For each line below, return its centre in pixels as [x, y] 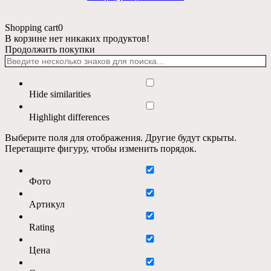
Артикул [47, 204]
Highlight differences [69, 117]
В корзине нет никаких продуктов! [77, 39]
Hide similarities [60, 94]
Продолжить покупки [50, 50]
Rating [42, 227]
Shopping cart [31, 28]
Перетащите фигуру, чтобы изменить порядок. [101, 149]
